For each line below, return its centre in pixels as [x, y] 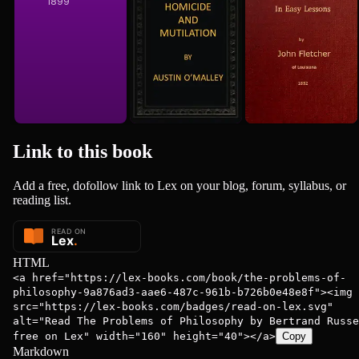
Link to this [63, 152]
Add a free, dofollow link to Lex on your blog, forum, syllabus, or [179, 186]
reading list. [42, 200]
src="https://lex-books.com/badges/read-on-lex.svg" [173, 307]
